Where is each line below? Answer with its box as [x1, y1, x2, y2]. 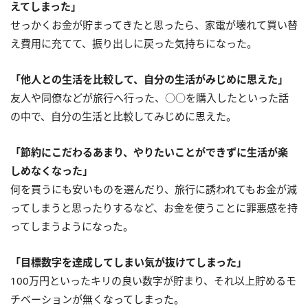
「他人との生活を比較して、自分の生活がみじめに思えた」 [10, 71, 288, 86]
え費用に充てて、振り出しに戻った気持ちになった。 [10, 36, 257, 50]
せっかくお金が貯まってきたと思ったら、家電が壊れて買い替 [10, 17, 298, 32]
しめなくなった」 [10, 163, 93, 177]
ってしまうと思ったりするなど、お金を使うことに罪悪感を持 [10, 200, 298, 214]
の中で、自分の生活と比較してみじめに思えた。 [10, 109, 236, 123]
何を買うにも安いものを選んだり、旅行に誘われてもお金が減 [10, 181, 297, 196]
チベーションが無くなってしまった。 [10, 291, 184, 306]
